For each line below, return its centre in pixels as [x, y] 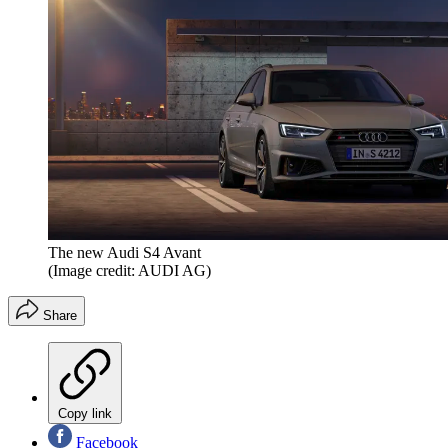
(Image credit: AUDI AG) [129, 270]
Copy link [85, 413]
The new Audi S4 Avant [124, 252]
